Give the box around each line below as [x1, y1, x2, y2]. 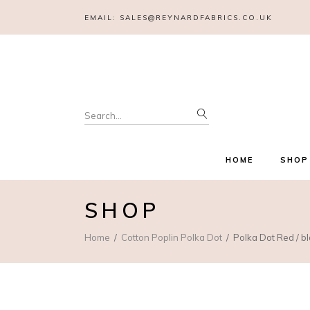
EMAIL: [84, 12, 120, 22]
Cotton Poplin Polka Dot [121, 231, 222, 243]
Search [84, 105, 124, 121]
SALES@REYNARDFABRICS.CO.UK [120, 12, 273, 22]
